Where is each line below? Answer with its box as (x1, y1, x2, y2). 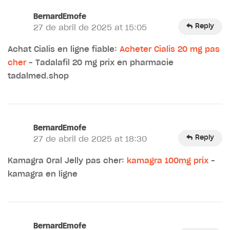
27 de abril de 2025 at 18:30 (33, 135, 147, 143)
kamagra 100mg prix (127, 157, 208, 165)
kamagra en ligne (8, 170, 78, 178)
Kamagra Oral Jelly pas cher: (8, 157, 127, 165)
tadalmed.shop (8, 72, 69, 80)
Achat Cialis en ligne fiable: (8, 45, 120, 53)
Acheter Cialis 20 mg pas (120, 45, 220, 53)
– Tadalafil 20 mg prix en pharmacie (26, 59, 174, 67)
